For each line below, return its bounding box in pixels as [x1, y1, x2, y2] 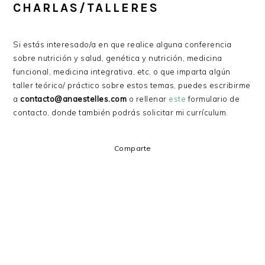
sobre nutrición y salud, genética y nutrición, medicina [13, 53, 222, 63]
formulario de [186, 94, 240, 104]
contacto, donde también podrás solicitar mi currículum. [13, 108, 231, 117]
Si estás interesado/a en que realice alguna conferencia [13, 40, 232, 49]
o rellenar [127, 94, 169, 104]
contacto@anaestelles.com [20, 94, 127, 104]
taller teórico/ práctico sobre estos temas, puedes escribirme [13, 80, 251, 90]
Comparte [114, 144, 151, 153]
